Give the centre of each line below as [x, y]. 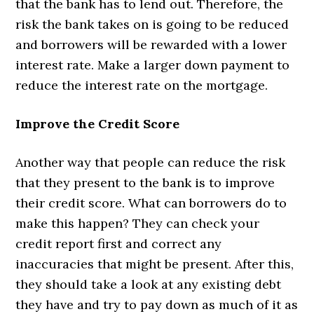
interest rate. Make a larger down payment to [153, 64]
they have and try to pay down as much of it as [157, 304]
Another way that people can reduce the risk [151, 162]
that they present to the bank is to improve [145, 182]
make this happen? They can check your [138, 223]
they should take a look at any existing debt [149, 284]
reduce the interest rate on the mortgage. [142, 85]
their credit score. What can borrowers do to [151, 203]
